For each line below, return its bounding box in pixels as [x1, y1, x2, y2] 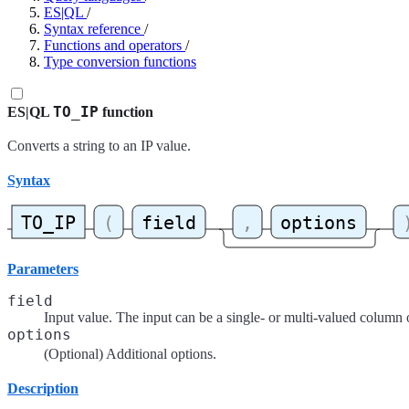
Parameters [7, 261, 79, 278]
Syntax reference [44, 21, 141, 37]
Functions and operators [44, 37, 182, 53]
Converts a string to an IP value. [7, 138, 191, 153]
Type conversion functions [44, 54, 196, 69]
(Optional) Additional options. [44, 346, 216, 362]
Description [7, 381, 79, 397]
